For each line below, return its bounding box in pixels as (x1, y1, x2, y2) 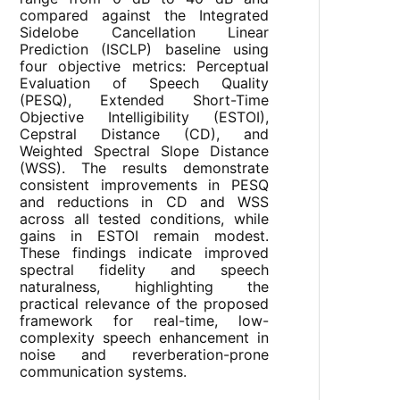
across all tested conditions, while (20, 210, 269, 229)
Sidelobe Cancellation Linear (20, 23, 269, 42)
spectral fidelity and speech (20, 261, 269, 279)
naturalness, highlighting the (20, 278, 269, 296)
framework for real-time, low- (20, 312, 269, 330)
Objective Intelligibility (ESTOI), (20, 108, 269, 127)
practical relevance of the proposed (20, 295, 269, 313)
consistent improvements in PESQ (20, 176, 269, 195)
